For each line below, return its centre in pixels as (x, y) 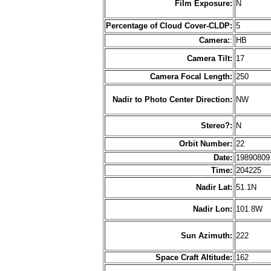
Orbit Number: (206, 143)
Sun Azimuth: (207, 235)
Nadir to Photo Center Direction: (172, 99)
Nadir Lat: (214, 187)
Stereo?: (217, 125)
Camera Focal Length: (191, 76)
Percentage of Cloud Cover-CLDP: (169, 25)
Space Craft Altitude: (194, 257)
